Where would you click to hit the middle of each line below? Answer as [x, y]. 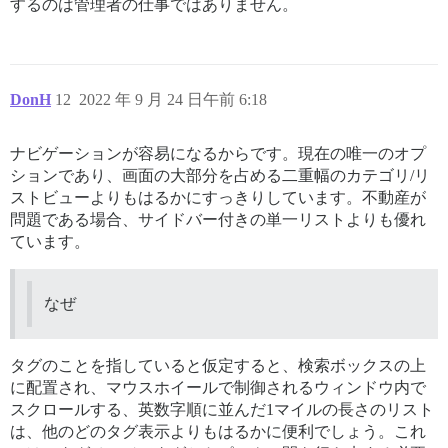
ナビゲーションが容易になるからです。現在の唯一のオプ [218, 153]
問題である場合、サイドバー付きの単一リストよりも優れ [218, 219]
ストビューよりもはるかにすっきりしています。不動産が [218, 197]
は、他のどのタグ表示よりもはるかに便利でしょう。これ [218, 431]
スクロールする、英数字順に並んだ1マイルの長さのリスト [222, 409]
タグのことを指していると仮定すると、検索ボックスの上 [218, 365]
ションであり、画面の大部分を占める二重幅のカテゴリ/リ [220, 175]
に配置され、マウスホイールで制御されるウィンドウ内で [218, 387]
